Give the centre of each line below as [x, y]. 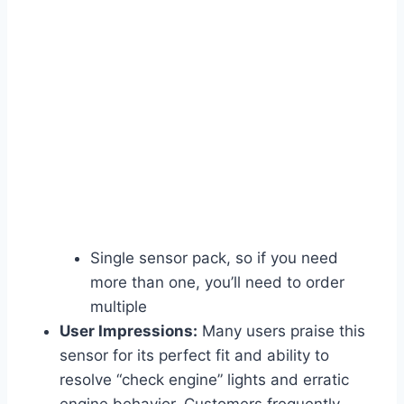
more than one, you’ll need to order [217, 283]
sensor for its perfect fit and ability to [194, 356]
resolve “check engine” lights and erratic [204, 380]
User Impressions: [129, 331]
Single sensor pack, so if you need [214, 258]
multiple [119, 307]
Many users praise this [281, 331]
